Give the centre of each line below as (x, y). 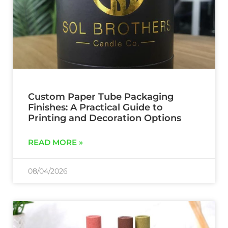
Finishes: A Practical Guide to (95, 108)
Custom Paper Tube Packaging (101, 97)
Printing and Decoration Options (105, 118)
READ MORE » (55, 142)
